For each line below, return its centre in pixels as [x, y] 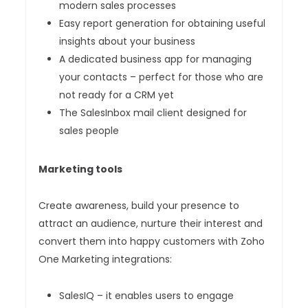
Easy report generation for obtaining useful [163, 24]
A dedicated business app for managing [156, 59]
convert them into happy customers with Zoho [152, 242]
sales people [89, 131]
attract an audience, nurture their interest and [151, 224]
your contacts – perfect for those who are [162, 77]
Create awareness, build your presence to [139, 206]
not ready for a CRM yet [117, 95]
